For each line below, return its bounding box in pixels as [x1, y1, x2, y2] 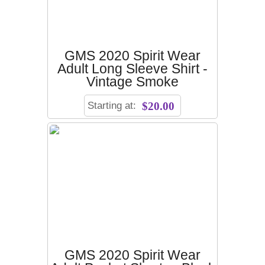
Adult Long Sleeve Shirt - [57, 61, 208, 76]
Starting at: [88, 99, 139, 111]
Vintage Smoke [86, 74, 179, 89]
